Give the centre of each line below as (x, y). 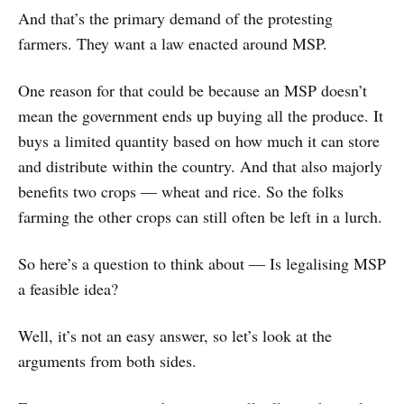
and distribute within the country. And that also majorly (200, 166)
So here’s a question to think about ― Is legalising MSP (202, 264)
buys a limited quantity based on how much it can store (199, 141)
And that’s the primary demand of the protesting (175, 18)
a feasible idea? (68, 289)
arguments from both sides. (107, 361)
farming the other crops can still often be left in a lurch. (200, 217)
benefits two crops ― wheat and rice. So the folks (181, 192)
